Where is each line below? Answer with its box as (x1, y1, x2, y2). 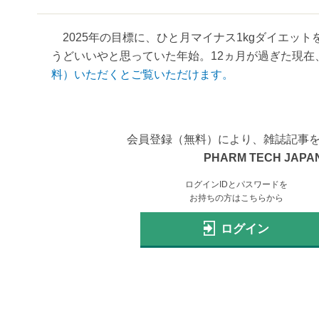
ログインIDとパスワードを (185, 179, 288, 189)
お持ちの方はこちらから (189, 192, 283, 203)
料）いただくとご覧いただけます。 (51, 68, 234, 80)
